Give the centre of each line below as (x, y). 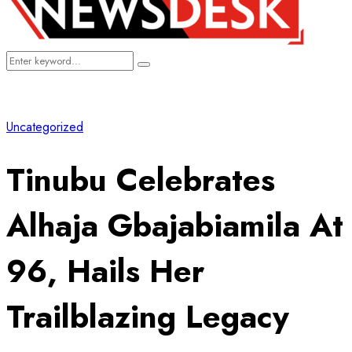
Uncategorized (45, 127)
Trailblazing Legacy (148, 316)
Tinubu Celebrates (141, 180)
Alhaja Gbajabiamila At (175, 225)
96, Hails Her (105, 271)
